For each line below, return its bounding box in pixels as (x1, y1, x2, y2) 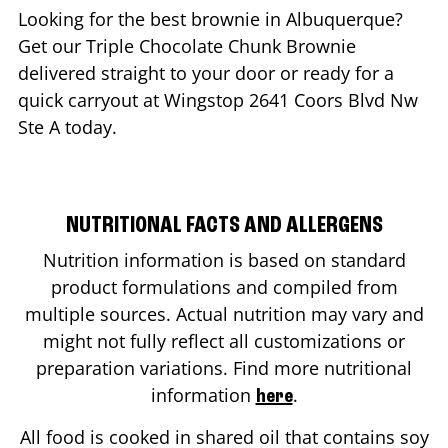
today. (60, 114, 122, 139)
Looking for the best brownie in (18, 6, 286, 31)
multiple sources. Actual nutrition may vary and (24, 301, 424, 326)
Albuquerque (286, 6, 395, 31)
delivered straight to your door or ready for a (18, 60, 394, 85)
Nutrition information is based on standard (42, 247, 406, 272)
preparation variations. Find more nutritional (36, 355, 412, 380)
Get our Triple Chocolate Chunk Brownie (18, 33, 356, 58)
